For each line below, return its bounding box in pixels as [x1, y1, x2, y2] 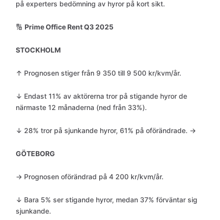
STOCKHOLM [16, 46, 61, 54]
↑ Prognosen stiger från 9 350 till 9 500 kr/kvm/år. [16, 69, 181, 77]
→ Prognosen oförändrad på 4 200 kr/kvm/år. [16, 172, 164, 181]
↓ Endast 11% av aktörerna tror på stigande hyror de [16, 92, 187, 100]
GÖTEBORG [16, 149, 55, 158]
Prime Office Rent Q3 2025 [25, 23, 113, 31]
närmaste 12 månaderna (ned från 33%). [16, 103, 147, 111]
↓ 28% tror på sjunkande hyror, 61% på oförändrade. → [16, 126, 196, 135]
